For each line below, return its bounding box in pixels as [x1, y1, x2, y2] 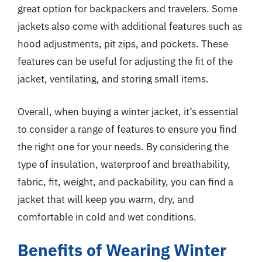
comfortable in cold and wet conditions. [18, 210, 196, 223]
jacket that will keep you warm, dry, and [18, 192, 194, 206]
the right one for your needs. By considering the [18, 140, 229, 153]
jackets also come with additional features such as [18, 20, 242, 33]
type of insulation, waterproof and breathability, [18, 157, 230, 171]
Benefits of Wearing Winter [18, 239, 226, 261]
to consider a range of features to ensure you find [18, 122, 237, 136]
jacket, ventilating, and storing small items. [18, 73, 209, 85]
